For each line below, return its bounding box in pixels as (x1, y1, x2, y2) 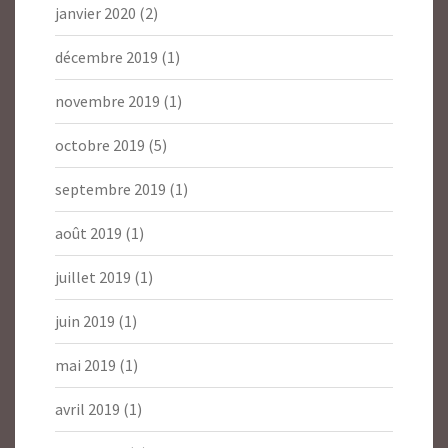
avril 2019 (55, 399, 120, 420)
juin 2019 (55, 311, 115, 332)
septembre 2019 (55, 179, 166, 200)
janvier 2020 (55, 3, 136, 24)
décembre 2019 (55, 47, 158, 68)
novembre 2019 (55, 91, 160, 112)
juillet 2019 (55, 267, 131, 288)
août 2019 (55, 223, 122, 244)
